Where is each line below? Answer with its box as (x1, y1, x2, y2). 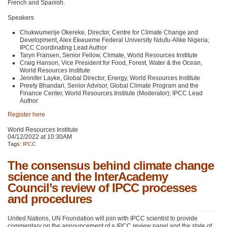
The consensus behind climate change (8, 159, 214, 173)
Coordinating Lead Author (34, 44, 107, 52)
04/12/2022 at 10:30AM (8, 133, 72, 140)
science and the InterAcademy (8, 170, 168, 184)
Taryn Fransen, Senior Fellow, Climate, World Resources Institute (20, 52, 198, 59)
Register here (8, 111, 45, 119)
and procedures (8, 192, 92, 206)
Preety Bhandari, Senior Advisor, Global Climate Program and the (20, 82, 199, 90)
